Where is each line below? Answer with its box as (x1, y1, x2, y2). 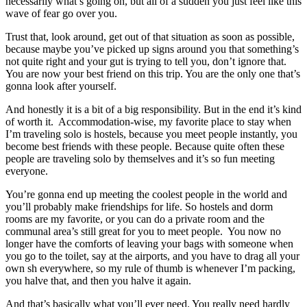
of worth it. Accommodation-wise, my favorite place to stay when (5, 115, 291, 127)
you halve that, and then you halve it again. (5, 274, 191, 286)
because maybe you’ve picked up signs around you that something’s (5, 42, 299, 55)
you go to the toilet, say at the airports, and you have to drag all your (5, 249, 299, 262)
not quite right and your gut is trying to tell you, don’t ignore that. (5, 55, 286, 67)
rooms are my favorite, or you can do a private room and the (5, 212, 265, 225)
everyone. (5, 164, 48, 177)
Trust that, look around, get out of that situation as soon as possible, (5, 30, 295, 42)
